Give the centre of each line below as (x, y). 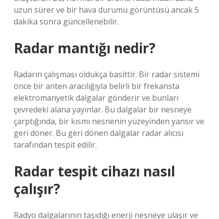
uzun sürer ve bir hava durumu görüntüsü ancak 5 (106, 10)
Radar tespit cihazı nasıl (94, 171)
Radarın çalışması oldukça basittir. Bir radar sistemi (107, 74)
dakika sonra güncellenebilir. (66, 22)
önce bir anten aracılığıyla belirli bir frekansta (97, 86)
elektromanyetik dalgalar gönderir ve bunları (96, 98)
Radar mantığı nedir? (85, 48)
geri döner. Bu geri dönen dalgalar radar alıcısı (99, 133)
